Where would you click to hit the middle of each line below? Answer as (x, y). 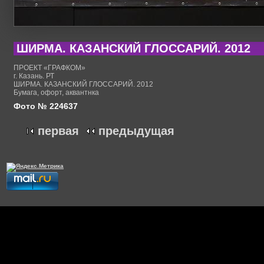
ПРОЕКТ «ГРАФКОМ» (49, 67)
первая (58, 131)
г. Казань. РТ (34, 76)
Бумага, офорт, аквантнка (56, 92)
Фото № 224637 (46, 106)
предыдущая (136, 131)
